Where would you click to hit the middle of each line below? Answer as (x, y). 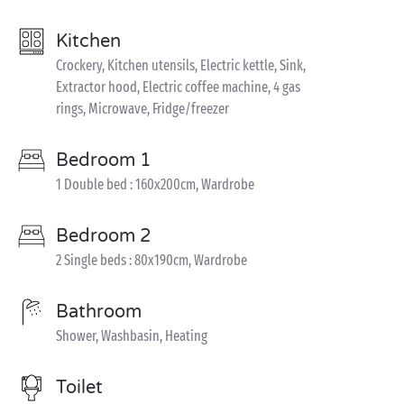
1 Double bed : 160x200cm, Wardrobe (155, 184)
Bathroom (99, 312)
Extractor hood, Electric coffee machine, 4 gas (178, 87)
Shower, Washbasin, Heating (132, 336)
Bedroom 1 (104, 161)
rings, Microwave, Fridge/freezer (142, 109)
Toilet (79, 388)
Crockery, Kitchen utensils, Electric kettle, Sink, (181, 65)
